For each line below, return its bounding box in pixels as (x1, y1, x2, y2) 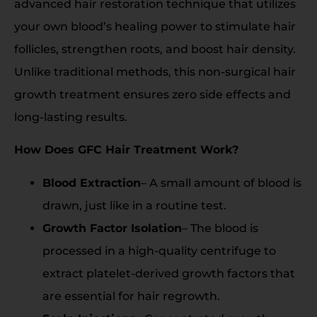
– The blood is (182, 221, 258, 235)
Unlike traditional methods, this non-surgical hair (14, 65, 296, 79)
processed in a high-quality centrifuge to (42, 243, 276, 258)
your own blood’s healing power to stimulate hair (14, 20, 296, 34)
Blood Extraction (42, 175, 141, 190)
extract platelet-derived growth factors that (42, 266, 295, 280)
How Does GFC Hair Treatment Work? (14, 143, 238, 157)
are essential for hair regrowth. (42, 289, 220, 303)
